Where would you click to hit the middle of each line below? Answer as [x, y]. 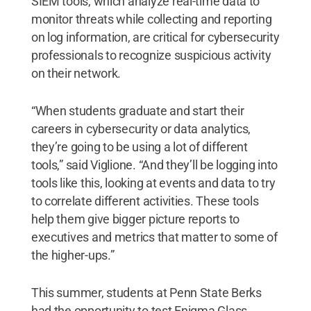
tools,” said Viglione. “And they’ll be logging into [154, 165]
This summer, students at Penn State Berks [146, 292]
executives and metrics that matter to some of [154, 237]
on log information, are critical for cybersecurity [155, 37]
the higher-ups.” [73, 255]
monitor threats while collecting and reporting [151, 19]
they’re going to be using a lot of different [139, 146]
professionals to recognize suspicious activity [151, 55]
